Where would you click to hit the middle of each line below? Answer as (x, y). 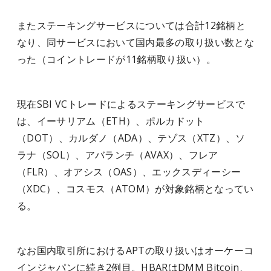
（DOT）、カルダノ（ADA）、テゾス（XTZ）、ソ (131, 138)
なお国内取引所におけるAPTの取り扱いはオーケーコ (135, 250)
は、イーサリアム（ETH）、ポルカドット (111, 121)
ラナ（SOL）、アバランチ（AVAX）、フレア (118, 155)
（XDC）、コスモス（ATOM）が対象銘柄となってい (135, 189)
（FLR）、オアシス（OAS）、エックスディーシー (129, 172)
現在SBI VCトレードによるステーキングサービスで (131, 104)
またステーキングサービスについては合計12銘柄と (131, 25)
